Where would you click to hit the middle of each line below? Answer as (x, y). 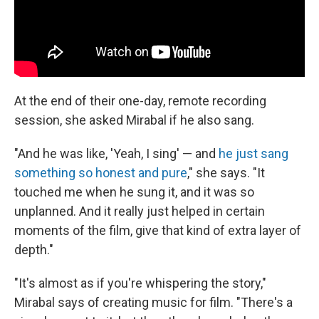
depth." (34, 250)
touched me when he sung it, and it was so (134, 192)
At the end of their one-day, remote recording (140, 101)
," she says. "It (226, 173)
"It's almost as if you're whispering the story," (140, 283)
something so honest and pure (101, 173)
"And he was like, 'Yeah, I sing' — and (116, 153)
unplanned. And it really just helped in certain (140, 211)
